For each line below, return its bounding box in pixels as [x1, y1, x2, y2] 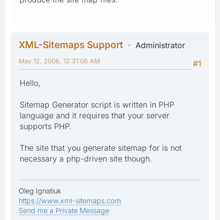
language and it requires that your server [20, 110, 169, 120]
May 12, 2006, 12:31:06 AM [19, 56, 100, 65]
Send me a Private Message [19, 206, 109, 215]
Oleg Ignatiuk [19, 186, 61, 195]
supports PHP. [20, 121, 72, 131]
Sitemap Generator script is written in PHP [20, 99, 174, 110]
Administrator [136, 40, 185, 50]
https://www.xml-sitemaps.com [19, 196, 121, 205]
